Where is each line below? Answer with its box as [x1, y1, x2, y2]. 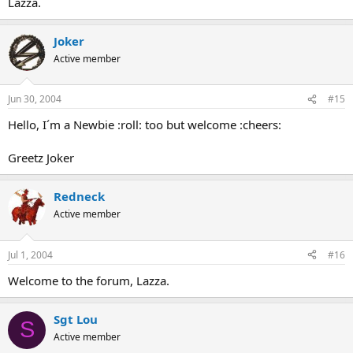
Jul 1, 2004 [8, 247, 53, 262]
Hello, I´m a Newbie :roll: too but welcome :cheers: [8, 117, 281, 132]
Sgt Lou [54, 310, 98, 327]
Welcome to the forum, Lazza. [8, 272, 169, 288]
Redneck [54, 188, 105, 204]
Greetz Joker [8, 150, 74, 165]
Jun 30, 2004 [8, 92, 61, 106]
